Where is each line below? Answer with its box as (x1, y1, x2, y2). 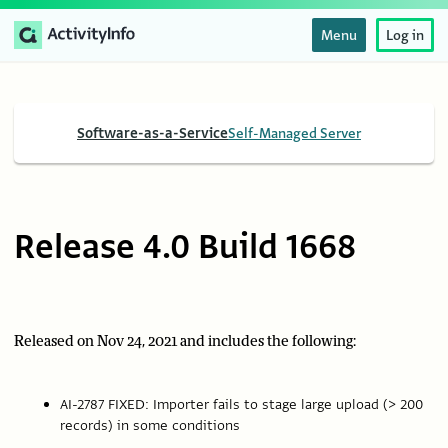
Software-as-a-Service (77, 123, 228, 142)
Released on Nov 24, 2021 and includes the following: (14, 333, 356, 351)
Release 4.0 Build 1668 (14, 225, 356, 270)
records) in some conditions (60, 416, 240, 435)
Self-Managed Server (228, 123, 361, 142)
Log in (386, 26, 424, 44)
